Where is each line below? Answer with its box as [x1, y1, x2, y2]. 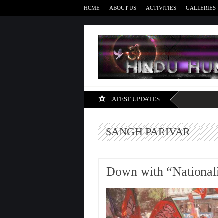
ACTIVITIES [146, 5, 176, 11]
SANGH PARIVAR [106, 126, 190, 138]
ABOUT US [109, 5, 136, 11]
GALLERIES [186, 5, 216, 11]
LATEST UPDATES [108, 95, 160, 103]
